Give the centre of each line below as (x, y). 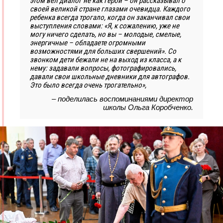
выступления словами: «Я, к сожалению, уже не (105, 26)
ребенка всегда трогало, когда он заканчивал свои (110, 18)
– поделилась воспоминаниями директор (122, 99)
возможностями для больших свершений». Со (103, 52)
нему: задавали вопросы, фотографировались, (103, 68)
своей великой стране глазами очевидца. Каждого (110, 9)
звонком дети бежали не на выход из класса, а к (106, 60)
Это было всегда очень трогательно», (88, 85)
